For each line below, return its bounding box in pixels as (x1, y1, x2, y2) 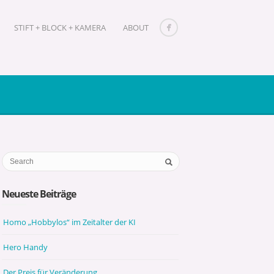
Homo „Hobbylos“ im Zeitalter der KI (3, 216, 136, 228)
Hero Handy (3, 241, 48, 253)
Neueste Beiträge (2, 187, 76, 201)
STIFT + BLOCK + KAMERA (14, 22, 106, 33)
